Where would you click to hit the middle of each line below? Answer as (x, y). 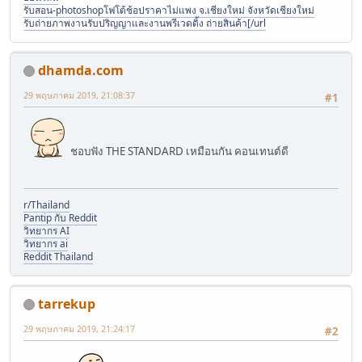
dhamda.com (81, 70)
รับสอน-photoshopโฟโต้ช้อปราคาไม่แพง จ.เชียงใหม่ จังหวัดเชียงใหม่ (169, 10)
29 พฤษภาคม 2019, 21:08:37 (79, 95)
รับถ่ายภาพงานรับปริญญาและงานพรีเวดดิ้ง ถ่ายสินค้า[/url (145, 23)
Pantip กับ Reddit (60, 217)
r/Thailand (46, 204)
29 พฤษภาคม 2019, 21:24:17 (79, 328)
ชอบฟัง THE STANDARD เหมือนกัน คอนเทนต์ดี (178, 151)
